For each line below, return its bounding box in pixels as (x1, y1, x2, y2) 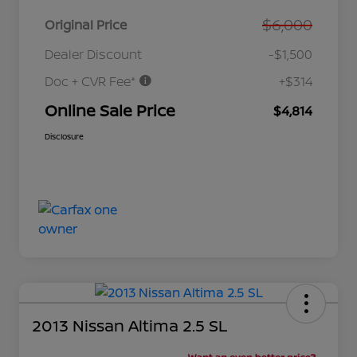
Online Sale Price (45, 100, 175, 122)
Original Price (45, 16, 127, 34)
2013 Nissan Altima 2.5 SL (32, 315, 227, 337)
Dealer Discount (45, 45, 142, 64)
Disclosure (45, 131, 84, 143)
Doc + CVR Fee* (45, 73, 139, 91)
